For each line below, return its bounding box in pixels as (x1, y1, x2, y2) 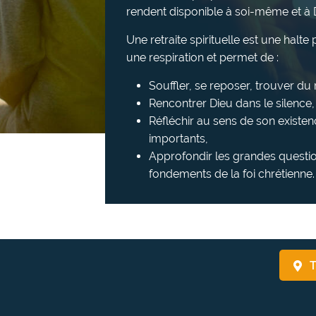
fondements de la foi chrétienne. (149, 167, 315, 181)
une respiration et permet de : (126, 51, 279, 65)
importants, (149, 132, 208, 146)
